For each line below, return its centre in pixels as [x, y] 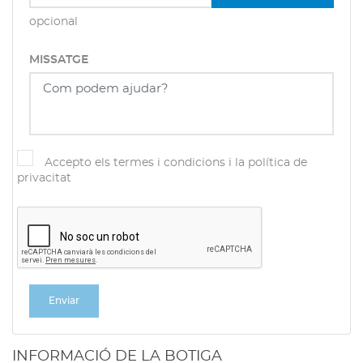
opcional [53, 22]
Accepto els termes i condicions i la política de [176, 163]
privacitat [44, 178]
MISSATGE [59, 60]
